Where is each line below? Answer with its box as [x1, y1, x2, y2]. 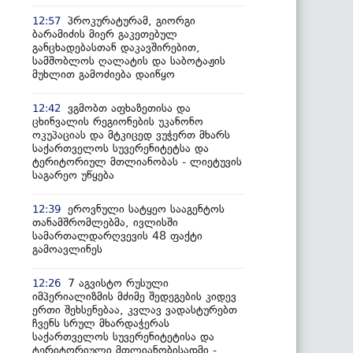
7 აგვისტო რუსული [68, 276, 169, 290]
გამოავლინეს [32, 242, 102, 256]
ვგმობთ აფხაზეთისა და [68, 101, 191, 115]
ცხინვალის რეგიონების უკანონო [32, 114, 203, 128]
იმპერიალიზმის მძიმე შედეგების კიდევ [32, 289, 236, 303]
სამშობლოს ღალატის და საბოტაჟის [32, 54, 225, 68]
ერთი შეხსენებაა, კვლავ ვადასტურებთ [32, 303, 237, 317]
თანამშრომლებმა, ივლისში [32, 215, 178, 229]
